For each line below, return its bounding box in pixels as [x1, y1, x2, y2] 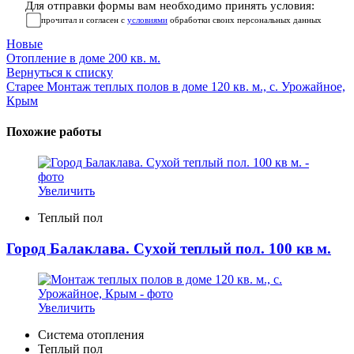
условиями [127, 14, 168, 24]
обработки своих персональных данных [168, 14, 322, 24]
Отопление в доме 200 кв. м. [6, 51, 160, 65]
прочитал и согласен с [41, 14, 127, 24]
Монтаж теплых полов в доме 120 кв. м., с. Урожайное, [47, 79, 345, 93]
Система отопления [38, 327, 144, 341]
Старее [6, 79, 43, 93]
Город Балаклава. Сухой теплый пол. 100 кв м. [6, 239, 331, 257]
